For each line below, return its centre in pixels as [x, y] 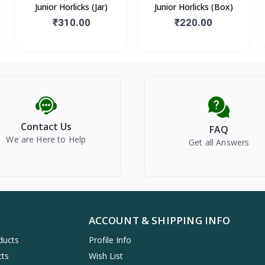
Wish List [106, 256]
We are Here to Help [46, 139]
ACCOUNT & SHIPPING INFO [159, 220]
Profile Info [110, 240]
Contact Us [46, 126]
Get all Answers [219, 142]
